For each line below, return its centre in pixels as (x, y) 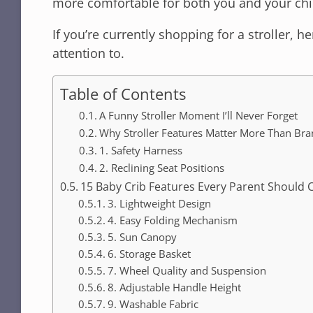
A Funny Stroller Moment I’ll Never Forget (199, 115)
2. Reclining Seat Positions (162, 168)
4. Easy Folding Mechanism (172, 220)
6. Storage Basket (149, 253)
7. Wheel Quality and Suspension (187, 270)
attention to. (88, 53)
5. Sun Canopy (142, 236)
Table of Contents (123, 94)
